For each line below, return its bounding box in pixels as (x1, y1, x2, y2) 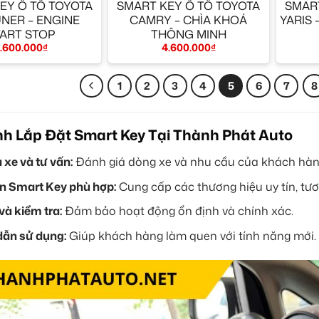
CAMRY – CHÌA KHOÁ (130, 11, 248, 28)
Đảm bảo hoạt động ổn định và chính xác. (61, 203, 293, 219)
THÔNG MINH (150, 26, 226, 42)
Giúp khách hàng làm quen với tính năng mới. (66, 227, 316, 244)
